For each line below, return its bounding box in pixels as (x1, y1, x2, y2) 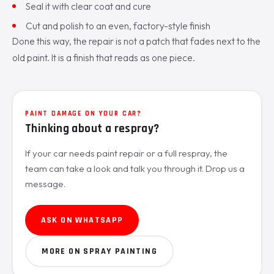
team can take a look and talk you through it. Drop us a (25, 162, 245, 174)
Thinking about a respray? (25, 120, 160, 136)
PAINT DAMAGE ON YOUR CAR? (25, 108, 143, 118)
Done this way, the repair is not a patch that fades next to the (12, 35, 261, 47)
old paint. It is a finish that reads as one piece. (12, 51, 195, 64)
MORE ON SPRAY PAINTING (42, 245, 158, 257)
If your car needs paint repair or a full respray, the (25, 147, 228, 159)
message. (25, 177, 65, 190)
